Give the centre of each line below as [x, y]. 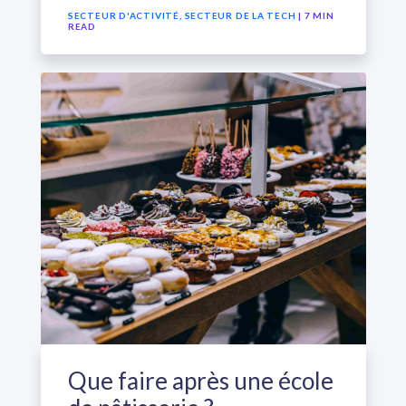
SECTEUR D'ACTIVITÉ [123, 15]
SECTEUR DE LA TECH [240, 15]
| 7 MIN [316, 15]
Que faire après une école [200, 381]
